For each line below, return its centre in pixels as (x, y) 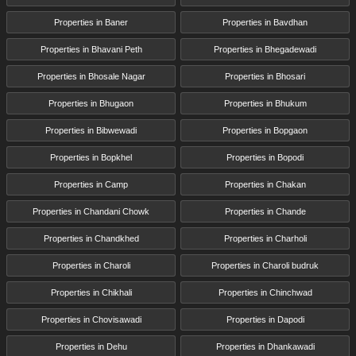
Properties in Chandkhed (91, 238)
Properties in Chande (265, 211)
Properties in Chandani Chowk (91, 211)
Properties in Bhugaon (91, 103)
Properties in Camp (91, 184)
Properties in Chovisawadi (91, 319)
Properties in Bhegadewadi (265, 49)
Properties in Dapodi (265, 319)
